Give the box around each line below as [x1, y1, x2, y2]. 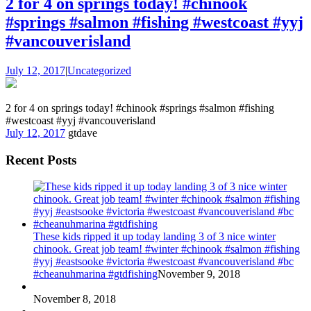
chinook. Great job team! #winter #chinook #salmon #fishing [33, 243, 300, 255]
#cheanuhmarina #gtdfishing [33, 268, 158, 280]
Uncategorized [67, 64, 131, 76]
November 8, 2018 [33, 293, 116, 305]
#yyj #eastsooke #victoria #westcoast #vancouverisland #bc [33, 255, 294, 268]
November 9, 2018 [158, 268, 240, 280]
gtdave [68, 126, 97, 139]
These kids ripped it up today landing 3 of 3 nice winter [33, 230, 276, 243]
